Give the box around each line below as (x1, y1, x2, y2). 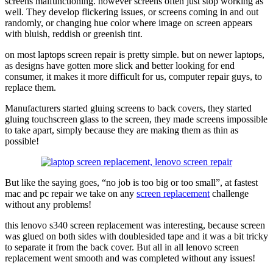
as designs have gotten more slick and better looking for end (5, 60, 235, 71)
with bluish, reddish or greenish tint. (5, 28, 143, 39)
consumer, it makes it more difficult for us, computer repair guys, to (5, 71, 262, 82)
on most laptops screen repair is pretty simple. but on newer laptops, (5, 49, 264, 60)
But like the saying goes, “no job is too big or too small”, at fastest (5, 177, 258, 188)
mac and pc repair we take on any (5, 188, 136, 199)
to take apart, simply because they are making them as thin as (5, 124, 238, 135)
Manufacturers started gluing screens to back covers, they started (5, 102, 252, 113)
